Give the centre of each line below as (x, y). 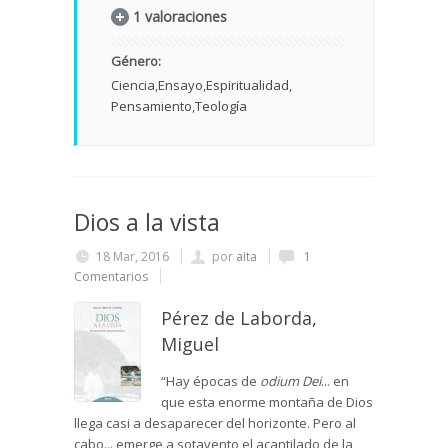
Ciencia (133, 85)
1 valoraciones (180, 17)
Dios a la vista (147, 222)
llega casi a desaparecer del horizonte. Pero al (215, 423)
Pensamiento (151, 106)
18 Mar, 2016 (132, 257)
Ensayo (180, 85)
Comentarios (111, 277)
